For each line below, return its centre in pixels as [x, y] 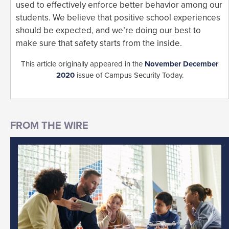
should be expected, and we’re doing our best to [108, 30]
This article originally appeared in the [83, 64]
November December [181, 64]
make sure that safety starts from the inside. [99, 43]
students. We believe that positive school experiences [118, 17]
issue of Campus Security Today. [129, 75]
